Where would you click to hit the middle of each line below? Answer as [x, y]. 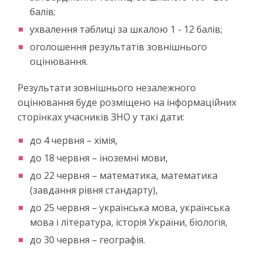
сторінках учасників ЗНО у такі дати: [101, 117]
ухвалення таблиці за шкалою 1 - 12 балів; [126, 29]
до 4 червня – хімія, [74, 140]
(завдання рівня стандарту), [94, 190]
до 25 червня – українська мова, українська [130, 207]
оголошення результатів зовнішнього [118, 46]
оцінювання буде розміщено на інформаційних [127, 102]
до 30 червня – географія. [87, 239]
